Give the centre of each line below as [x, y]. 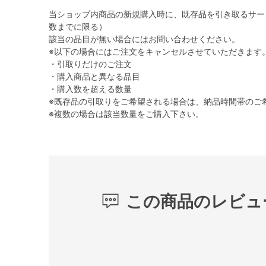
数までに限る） [78, 26]
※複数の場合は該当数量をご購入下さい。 [126, 114]
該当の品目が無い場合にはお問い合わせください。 [144, 39]
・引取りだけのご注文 [90, 64]
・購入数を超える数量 [90, 89]
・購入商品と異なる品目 [94, 76]
